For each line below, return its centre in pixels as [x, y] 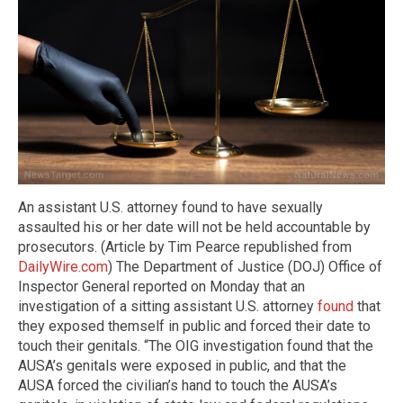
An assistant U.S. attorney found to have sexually [170, 208]
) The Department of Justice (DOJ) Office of [245, 267]
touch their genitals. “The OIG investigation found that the [196, 346]
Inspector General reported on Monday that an [161, 287]
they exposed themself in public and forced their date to [194, 327]
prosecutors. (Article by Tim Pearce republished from [185, 247]
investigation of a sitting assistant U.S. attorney [168, 307]
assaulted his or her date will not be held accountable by [194, 228]
